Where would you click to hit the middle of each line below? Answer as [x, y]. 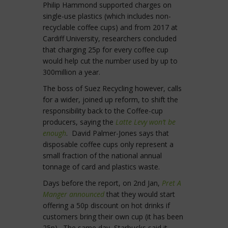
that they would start [140, 194]
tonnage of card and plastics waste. [101, 167]
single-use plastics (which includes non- [107, 16]
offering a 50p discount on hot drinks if [106, 206]
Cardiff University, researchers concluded [110, 39]
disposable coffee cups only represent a [108, 145]
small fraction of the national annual [102, 156]
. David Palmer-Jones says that [118, 133]
